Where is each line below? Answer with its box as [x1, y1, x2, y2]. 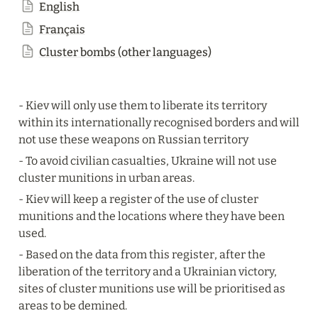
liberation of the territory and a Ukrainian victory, [18, 265, 277, 278]
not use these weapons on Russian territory [18, 133, 248, 146]
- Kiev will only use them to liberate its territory [18, 99, 267, 112]
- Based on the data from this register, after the [18, 248, 265, 261]
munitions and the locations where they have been [18, 209, 285, 223]
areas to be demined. [18, 299, 127, 312]
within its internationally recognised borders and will [18, 116, 300, 129]
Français [38, 23, 85, 36]
